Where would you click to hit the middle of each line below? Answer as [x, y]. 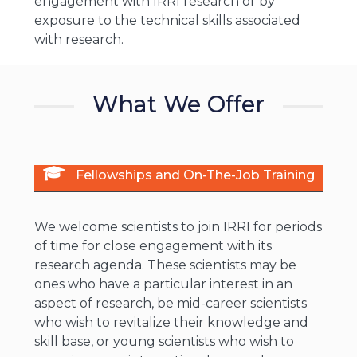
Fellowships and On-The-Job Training [195, 175]
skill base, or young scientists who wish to [164, 341]
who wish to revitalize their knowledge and [171, 322]
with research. [78, 39]
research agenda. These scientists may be [165, 265]
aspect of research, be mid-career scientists [170, 303]
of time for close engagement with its [153, 246]
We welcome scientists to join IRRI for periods [178, 227]
